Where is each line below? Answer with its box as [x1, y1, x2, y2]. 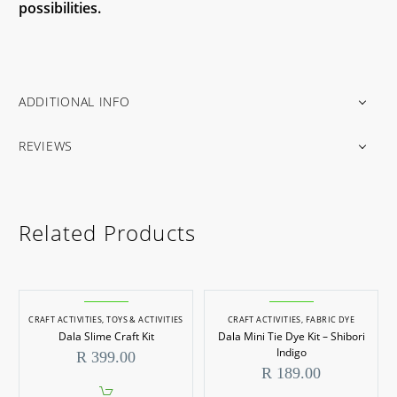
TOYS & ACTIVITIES [106, 314, 183, 326]
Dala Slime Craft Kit [58, 329, 154, 345]
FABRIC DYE [305, 314, 355, 326]
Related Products [19, 218, 197, 248]
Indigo [276, 345, 307, 361]
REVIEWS [19, 136, 73, 154]
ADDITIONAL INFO [19, 92, 130, 110]
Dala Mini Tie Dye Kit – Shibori [217, 329, 365, 345]
